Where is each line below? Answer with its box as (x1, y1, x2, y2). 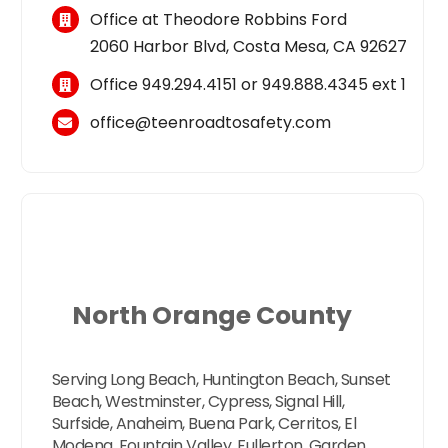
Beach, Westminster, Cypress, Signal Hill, (51, 389, 345, 413)
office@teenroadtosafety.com (90, 111, 332, 135)
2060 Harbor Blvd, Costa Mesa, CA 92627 (90, 34, 408, 58)
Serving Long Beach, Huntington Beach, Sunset (51, 367, 391, 391)
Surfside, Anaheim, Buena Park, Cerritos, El (51, 411, 357, 435)
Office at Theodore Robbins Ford (90, 7, 348, 31)
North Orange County (72, 298, 353, 334)
